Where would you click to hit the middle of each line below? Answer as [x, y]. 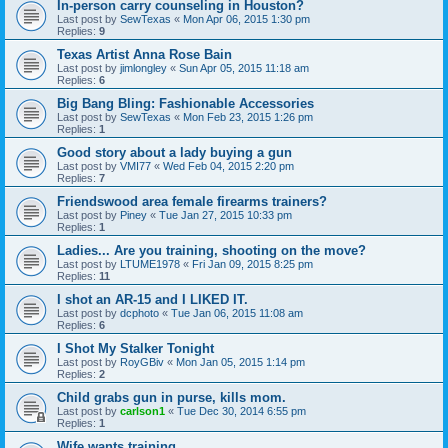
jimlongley [143, 67]
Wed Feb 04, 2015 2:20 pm [228, 165]
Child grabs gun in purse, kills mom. [171, 397]
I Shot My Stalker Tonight [135, 348]
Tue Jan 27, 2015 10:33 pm [225, 214]
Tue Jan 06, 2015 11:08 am [237, 312]
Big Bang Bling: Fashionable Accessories [185, 103]
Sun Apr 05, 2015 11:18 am [244, 67]
